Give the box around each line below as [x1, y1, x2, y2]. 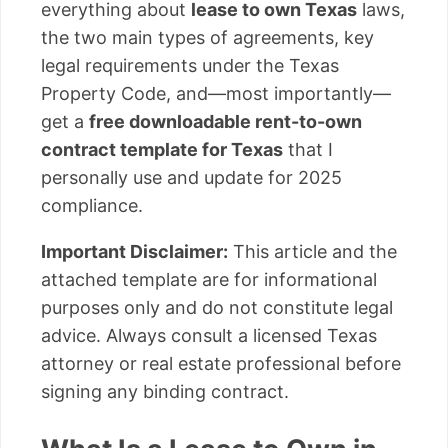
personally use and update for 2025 [41, 166, 342, 188]
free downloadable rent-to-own [89, 110, 362, 132]
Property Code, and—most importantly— [41, 82, 391, 104]
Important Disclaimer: [41, 240, 228, 262]
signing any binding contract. [41, 380, 289, 402]
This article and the [228, 240, 397, 262]
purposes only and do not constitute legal [41, 296, 393, 318]
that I [283, 138, 333, 160]
